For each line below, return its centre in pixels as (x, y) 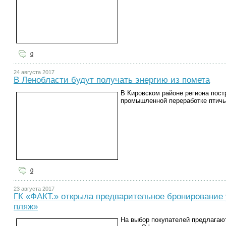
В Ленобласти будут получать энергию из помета (112, 80)
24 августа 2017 (34, 72)
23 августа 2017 (34, 188)
